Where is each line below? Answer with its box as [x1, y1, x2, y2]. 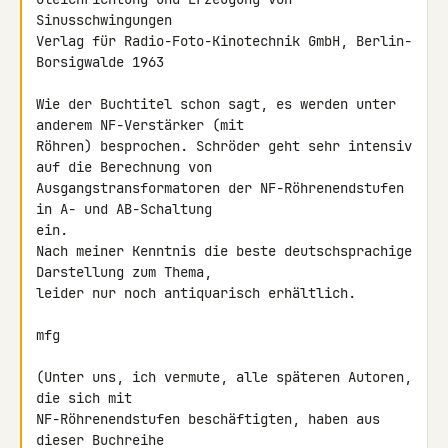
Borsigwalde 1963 [36, 53, 164, 71]
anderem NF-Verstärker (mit [36, 116, 252, 134]
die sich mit [36, 389, 140, 407]
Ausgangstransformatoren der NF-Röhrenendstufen [36, 179, 404, 197]
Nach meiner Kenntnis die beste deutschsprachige [36, 242, 412, 260]
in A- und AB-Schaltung [36, 200, 220, 218]
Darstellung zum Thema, [36, 263, 212, 281]
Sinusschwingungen [36, 11, 172, 29]
